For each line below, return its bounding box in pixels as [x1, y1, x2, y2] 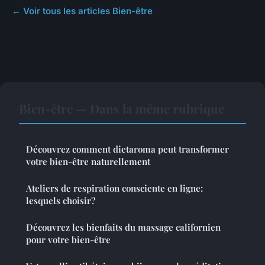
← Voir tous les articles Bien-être [12, 5, 153, 17]
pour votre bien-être [26, 234, 111, 246]
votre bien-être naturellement [26, 156, 150, 168]
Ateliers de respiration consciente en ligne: [26, 182, 203, 195]
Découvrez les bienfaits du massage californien [26, 221, 221, 234]
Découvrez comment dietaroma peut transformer [26, 143, 229, 156]
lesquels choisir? [26, 195, 95, 207]
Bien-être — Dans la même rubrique [19, 100, 224, 117]
